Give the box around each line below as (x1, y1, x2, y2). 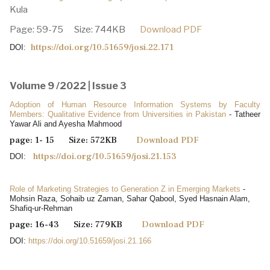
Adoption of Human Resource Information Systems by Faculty (10, 99, 260, 109)
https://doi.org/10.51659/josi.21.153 (33, 150, 177, 162)
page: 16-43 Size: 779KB (10, 218, 142, 230)
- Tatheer (229, 109, 260, 119)
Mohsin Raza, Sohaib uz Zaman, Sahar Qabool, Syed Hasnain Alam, (10, 193, 250, 203)
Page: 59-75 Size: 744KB (10, 24, 140, 35)
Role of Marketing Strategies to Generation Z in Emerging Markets (10, 184, 240, 193)
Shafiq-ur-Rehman (10, 203, 72, 213)
